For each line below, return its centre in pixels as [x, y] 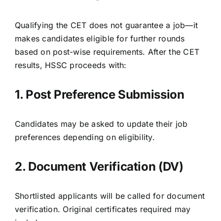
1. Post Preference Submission [100, 94]
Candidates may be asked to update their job [101, 124]
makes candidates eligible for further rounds [100, 38]
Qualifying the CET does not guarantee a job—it [107, 25]
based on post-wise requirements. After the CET [107, 52]
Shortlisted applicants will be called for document [110, 196]
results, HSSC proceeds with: [71, 65]
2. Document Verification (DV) [99, 166]
